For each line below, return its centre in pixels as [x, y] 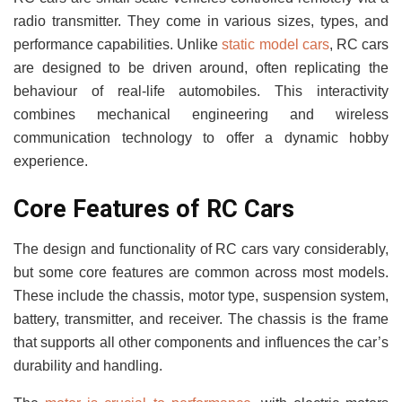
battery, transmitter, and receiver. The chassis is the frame [201, 319]
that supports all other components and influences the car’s [201, 342]
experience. [51, 161]
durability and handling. [88, 365]
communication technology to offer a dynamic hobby [201, 137]
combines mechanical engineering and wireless [201, 114]
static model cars [275, 44]
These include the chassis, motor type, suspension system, [201, 295]
